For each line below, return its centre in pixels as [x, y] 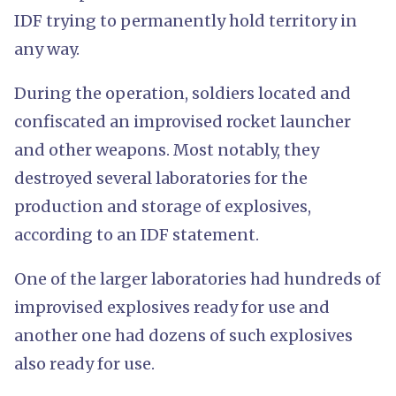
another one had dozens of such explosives [183, 335]
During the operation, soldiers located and [183, 93]
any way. [47, 49]
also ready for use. [84, 363]
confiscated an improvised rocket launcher [183, 121]
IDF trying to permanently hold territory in [186, 20]
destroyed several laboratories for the [161, 178]
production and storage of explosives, [163, 206]
